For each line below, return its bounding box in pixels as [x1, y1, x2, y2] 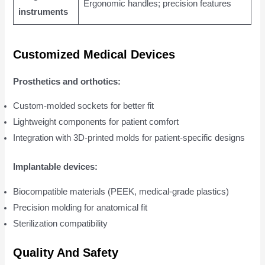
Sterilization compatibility [13, 218, 108, 228]
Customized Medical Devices [13, 47, 176, 61]
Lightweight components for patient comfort [13, 117, 179, 127]
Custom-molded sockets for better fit [13, 101, 154, 111]
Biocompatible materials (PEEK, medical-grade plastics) [13, 186, 230, 196]
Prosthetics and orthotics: [13, 76, 121, 86]
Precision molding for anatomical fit [13, 202, 148, 212]
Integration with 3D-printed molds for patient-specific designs [13, 133, 245, 143]
